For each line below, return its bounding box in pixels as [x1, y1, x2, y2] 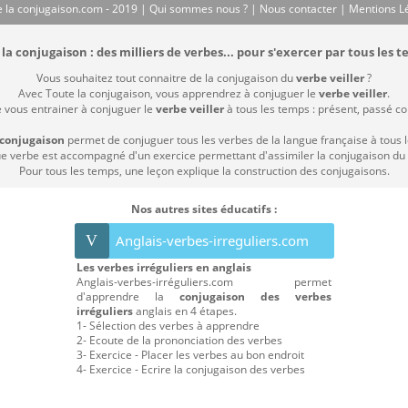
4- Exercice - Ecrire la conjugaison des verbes [76, 362, 305, 378]
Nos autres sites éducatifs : [131, 201, 277, 218]
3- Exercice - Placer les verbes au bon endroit [76, 347, 304, 363]
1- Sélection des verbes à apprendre [76, 318, 260, 334]
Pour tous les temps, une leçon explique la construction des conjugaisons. [18, 163, 390, 179]
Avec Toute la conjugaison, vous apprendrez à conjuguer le [18, 86, 319, 102]
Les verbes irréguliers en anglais [76, 260, 251, 276]
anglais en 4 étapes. [133, 303, 237, 320]
